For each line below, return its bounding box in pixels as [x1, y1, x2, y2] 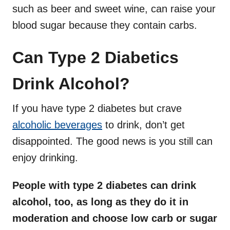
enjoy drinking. [12, 152, 78, 164]
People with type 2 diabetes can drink [12, 180, 196, 191]
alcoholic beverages [12, 119, 102, 131]
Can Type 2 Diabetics [12, 48, 179, 67]
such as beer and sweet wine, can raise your [12, 3, 216, 15]
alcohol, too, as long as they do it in [12, 196, 188, 208]
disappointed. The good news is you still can [12, 136, 213, 147]
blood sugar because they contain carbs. [12, 20, 200, 31]
